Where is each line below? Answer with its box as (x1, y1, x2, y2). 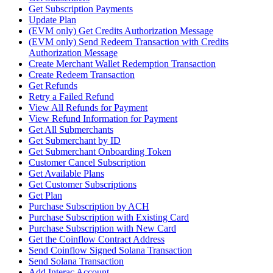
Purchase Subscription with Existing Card (29, 212, 189, 223)
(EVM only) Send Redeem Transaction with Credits (29, 37, 229, 48)
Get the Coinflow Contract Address (29, 234, 165, 245)
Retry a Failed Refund (29, 91, 114, 102)
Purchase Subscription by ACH (29, 201, 149, 212)
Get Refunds (29, 80, 77, 91)
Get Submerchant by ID (29, 135, 121, 146)
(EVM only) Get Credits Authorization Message (29, 26, 213, 37)
